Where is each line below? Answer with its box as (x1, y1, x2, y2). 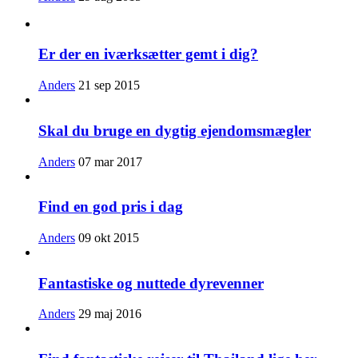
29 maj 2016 (78, 307, 141, 321)
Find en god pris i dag (38, 198, 183, 216)
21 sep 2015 (78, 78, 140, 93)
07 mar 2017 (78, 154, 142, 169)
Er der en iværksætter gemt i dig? (38, 46, 258, 63)
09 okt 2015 (78, 230, 139, 245)
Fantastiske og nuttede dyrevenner (38, 274, 264, 292)
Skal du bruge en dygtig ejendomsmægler (38, 121, 311, 139)
